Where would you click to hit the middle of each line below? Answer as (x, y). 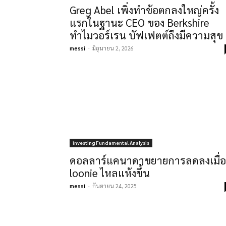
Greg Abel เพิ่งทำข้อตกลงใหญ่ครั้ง (144, 10)
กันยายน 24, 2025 (115, 186)
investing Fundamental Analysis (111, 143)
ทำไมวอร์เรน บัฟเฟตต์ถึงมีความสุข (146, 35)
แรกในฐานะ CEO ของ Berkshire (139, 22)
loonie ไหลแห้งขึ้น (110, 173)
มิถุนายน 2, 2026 (113, 48)
